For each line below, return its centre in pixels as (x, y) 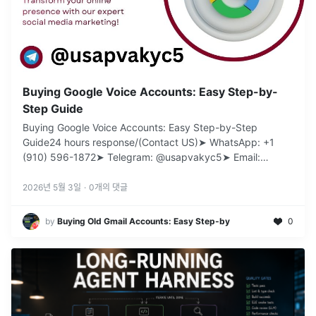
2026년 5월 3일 (52, 188)
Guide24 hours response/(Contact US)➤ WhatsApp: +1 (148, 142)
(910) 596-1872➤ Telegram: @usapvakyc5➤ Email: (141, 157)
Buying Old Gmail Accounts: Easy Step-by (144, 221)
